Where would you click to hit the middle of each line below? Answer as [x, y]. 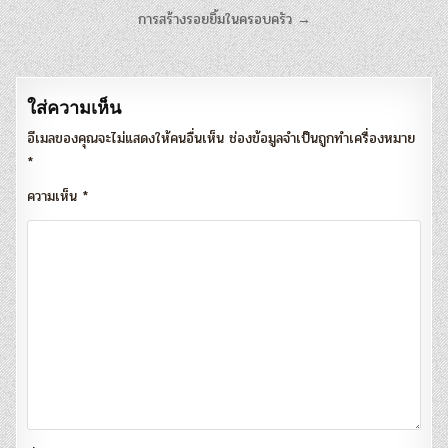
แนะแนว [63, 21]
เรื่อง [38, 49]
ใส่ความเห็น [74, 107]
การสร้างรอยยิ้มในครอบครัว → [224, 19]
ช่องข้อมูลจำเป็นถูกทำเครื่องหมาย [322, 138]
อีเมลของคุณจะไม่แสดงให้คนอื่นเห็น [126, 138]
